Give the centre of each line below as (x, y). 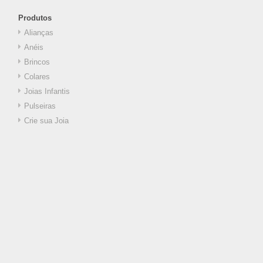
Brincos (37, 62)
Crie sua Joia (46, 120)
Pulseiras (40, 106)
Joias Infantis (47, 91)
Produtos (35, 18)
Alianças (39, 32)
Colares (37, 76)
